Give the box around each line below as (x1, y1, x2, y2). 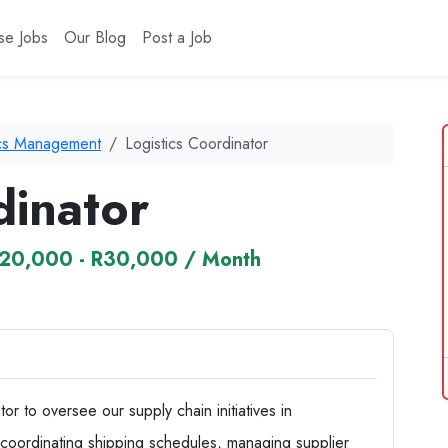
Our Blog (63, 26, 126, 49)
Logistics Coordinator (125, 132, 268, 155)
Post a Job (141, 26, 212, 49)
